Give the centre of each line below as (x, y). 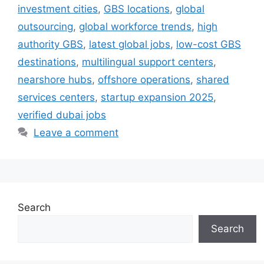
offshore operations (144, 80)
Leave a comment (76, 133)
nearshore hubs (55, 80)
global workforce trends (135, 27)
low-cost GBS (209, 44)
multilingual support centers (148, 62)
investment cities (58, 9)
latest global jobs (130, 44)
